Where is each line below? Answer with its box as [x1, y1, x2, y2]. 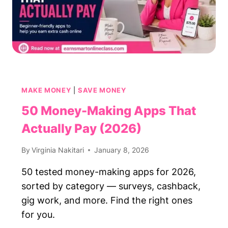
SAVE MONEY [78, 86, 126, 94]
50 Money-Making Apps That [21, 103, 196, 119]
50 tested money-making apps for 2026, [21, 166, 196, 178]
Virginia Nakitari [32, 146, 84, 155]
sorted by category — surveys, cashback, [21, 181, 201, 192]
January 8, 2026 [94, 146, 150, 155]
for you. [21, 209, 55, 220]
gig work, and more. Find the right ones [21, 195, 192, 206]
